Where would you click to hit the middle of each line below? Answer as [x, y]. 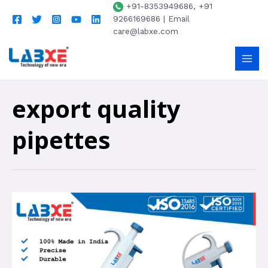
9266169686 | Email [151, 19]
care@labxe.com [146, 31]
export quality [96, 108]
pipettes [61, 139]
